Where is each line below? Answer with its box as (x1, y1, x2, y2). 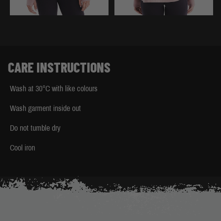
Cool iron (10, 144, 35, 152)
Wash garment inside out (10, 104, 81, 113)
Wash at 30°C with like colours (10, 84, 98, 93)
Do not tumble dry (10, 124, 61, 133)
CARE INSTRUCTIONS (8, 59, 110, 76)
